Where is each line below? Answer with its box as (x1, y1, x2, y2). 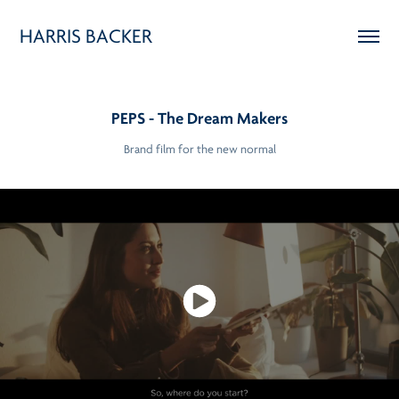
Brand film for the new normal (123, 142, 276, 156)
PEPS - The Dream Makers (111, 110, 288, 128)
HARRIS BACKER (20, 25, 153, 47)
